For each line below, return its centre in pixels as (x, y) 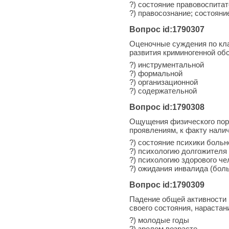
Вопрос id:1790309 (167, 185)
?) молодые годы (159, 220)
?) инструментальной (167, 64)
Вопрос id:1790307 (167, 29)
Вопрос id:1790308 (167, 107)
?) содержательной (163, 90)
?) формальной (156, 73)
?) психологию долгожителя (178, 151)
